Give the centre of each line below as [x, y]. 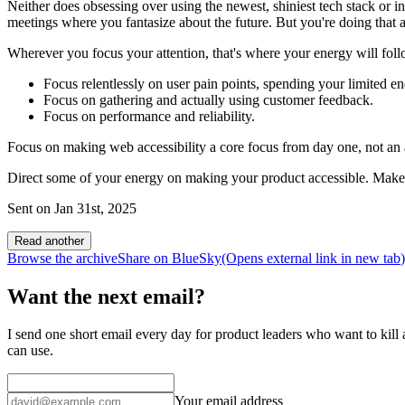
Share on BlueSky [170, 258]
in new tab [369, 258]
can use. [30, 351]
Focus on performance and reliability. [149, 116]
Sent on [29, 208]
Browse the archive [62, 258]
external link [302, 258]
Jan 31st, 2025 [95, 208]
